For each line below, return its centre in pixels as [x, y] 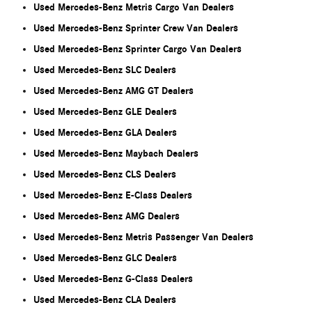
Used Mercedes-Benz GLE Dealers [105, 112]
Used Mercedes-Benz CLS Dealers [105, 175]
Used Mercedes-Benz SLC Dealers [105, 70]
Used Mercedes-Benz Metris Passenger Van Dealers [143, 237]
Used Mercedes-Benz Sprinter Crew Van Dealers [136, 29]
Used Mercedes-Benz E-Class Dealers [113, 196]
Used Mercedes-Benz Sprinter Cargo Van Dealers [138, 49]
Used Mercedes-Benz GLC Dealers [105, 258]
